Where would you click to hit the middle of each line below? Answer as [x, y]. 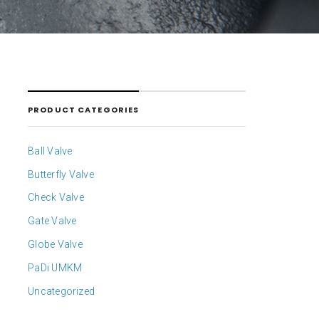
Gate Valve [52, 221]
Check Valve [56, 198]
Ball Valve [50, 151]
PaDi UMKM [55, 268]
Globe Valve [55, 245]
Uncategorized [62, 291]
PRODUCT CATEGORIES [84, 110]
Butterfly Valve [61, 174]
